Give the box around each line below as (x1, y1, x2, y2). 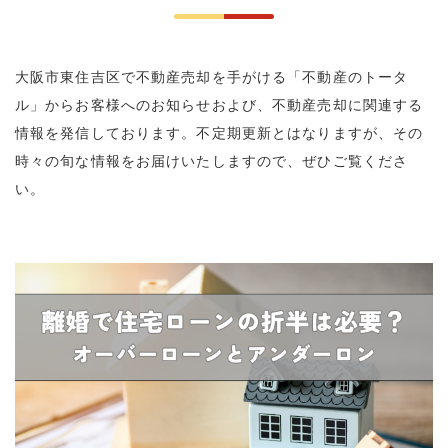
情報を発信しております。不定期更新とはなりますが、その (15, 125, 424, 141)
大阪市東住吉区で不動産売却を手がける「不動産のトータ (15, 69, 409, 85)
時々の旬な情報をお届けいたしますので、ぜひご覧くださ (15, 153, 409, 169)
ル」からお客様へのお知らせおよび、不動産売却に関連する (15, 97, 424, 113)
